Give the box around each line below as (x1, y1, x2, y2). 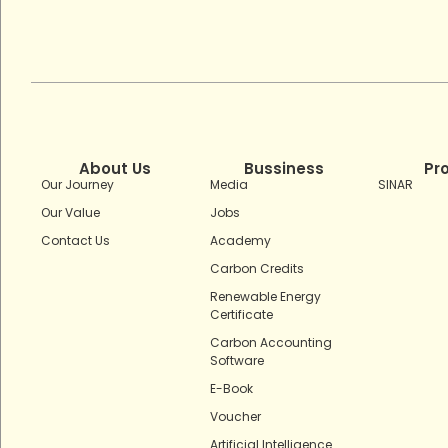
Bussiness (243, 158, 324, 180)
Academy (209, 232, 271, 250)
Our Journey (41, 176, 114, 194)
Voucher (209, 408, 261, 426)
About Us (79, 158, 152, 180)
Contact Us (41, 232, 110, 250)
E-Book (209, 380, 253, 398)
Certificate (209, 306, 273, 324)
